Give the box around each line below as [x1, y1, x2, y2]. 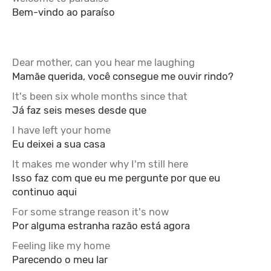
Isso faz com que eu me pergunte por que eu [12, 172, 220, 184]
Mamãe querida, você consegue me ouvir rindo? [12, 70, 233, 82]
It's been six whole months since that [12, 90, 188, 102]
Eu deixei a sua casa [12, 138, 105, 150]
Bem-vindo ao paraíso [12, 6, 115, 18]
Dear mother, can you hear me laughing [12, 56, 195, 68]
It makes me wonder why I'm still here [12, 158, 188, 170]
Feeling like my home [12, 240, 110, 252]
